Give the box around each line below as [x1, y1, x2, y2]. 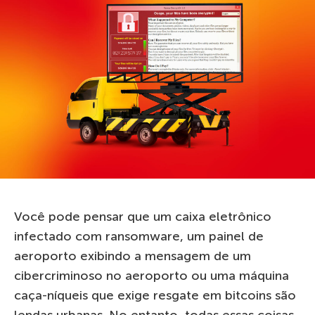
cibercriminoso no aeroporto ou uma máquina [14, 267, 289, 283]
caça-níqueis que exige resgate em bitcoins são [14, 287, 296, 303]
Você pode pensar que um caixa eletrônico [14, 208, 271, 224]
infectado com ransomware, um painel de [14, 228, 264, 244]
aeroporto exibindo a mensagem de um [14, 247, 251, 264]
